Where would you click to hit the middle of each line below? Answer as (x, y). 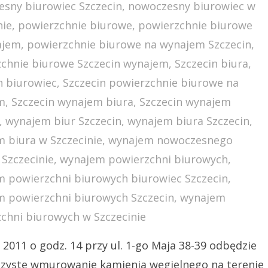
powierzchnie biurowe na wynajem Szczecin (139, 44)
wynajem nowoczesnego (171, 140)
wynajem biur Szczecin (64, 121)
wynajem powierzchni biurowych (144, 159)
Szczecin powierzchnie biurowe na (151, 83)
